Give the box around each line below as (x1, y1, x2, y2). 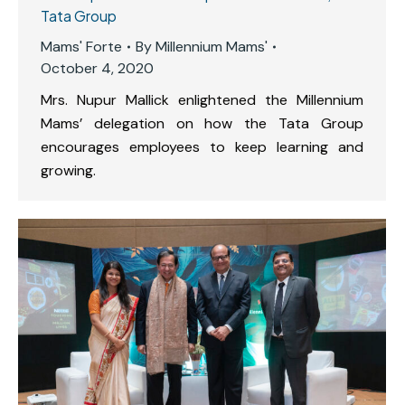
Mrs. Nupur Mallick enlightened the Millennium (41, 90, 363, 110)
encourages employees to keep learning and (41, 137, 363, 157)
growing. (41, 161, 96, 181)
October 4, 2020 (41, 59, 154, 79)
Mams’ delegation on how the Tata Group (41, 114, 363, 134)
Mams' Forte (41, 37, 122, 57)
